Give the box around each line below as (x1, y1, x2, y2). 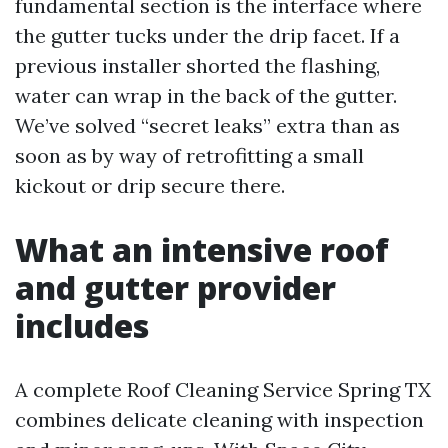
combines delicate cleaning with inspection (15, 407, 424, 432)
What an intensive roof (15, 228, 389, 271)
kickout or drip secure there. (15, 173, 285, 198)
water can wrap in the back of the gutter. (15, 83, 397, 108)
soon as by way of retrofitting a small (15, 143, 364, 168)
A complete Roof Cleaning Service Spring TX (15, 377, 431, 402)
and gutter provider (15, 266, 336, 309)
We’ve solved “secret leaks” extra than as (15, 113, 400, 138)
